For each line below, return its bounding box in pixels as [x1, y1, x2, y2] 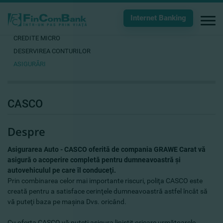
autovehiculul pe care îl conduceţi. [7, 166, 116, 174]
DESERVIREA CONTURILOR [13, 47, 91, 55]
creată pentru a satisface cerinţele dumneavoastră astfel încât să [7, 187, 208, 195]
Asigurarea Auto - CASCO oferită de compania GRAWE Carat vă [7, 145, 206, 153]
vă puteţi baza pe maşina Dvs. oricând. [7, 198, 126, 206]
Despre [7, 124, 45, 139]
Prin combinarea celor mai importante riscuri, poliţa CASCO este [7, 177, 203, 185]
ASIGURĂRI [13, 60, 46, 68]
